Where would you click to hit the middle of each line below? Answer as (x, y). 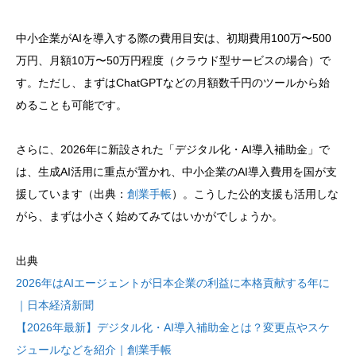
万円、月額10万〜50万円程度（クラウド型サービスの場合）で (173, 61)
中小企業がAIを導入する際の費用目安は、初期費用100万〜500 (174, 39)
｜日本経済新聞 (55, 306)
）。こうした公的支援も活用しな (255, 194)
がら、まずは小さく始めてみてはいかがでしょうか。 (149, 217)
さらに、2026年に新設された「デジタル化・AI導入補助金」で (173, 150)
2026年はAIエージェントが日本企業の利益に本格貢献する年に (173, 283)
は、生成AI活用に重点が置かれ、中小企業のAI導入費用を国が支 (176, 172)
